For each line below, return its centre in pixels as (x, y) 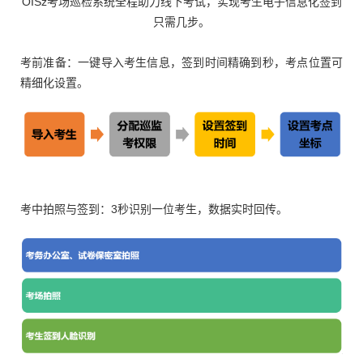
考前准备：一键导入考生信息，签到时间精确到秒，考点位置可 (181, 62)
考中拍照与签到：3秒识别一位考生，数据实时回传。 (154, 209)
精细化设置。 (54, 82)
